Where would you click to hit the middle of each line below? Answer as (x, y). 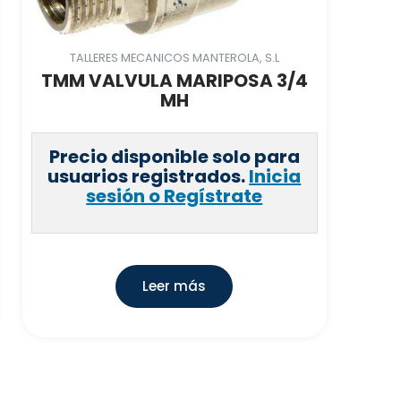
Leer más (175, 286)
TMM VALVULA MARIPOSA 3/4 (174, 81)
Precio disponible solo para (174, 157)
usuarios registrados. (149, 176)
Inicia (275, 176)
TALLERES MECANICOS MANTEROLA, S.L (174, 57)
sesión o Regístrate (175, 196)
